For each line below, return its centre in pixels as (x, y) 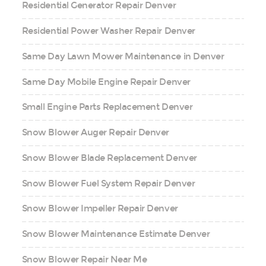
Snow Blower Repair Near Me (84, 259)
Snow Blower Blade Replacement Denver (109, 158)
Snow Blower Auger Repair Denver (95, 132)
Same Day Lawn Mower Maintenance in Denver (123, 56)
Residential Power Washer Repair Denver (108, 31)
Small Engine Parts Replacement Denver (107, 107)
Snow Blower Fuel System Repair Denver (108, 183)
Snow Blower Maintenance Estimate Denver (116, 234)
